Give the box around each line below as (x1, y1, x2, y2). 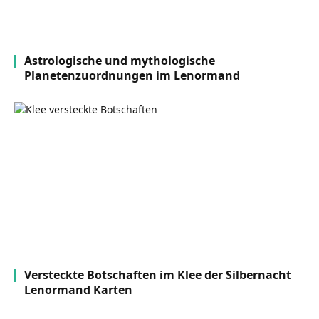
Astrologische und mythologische (24, 53, 215, 69)
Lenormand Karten (24, 282, 132, 298)
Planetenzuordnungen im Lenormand (24, 68, 240, 84)
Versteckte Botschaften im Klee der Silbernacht (24, 267, 291, 283)
